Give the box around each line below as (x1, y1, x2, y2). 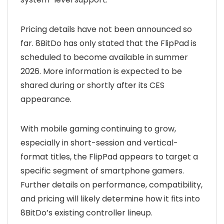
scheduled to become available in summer (20, 51, 188, 63)
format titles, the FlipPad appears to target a (20, 151, 198, 162)
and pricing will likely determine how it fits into (20, 193, 200, 204)
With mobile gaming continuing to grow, (20, 123, 176, 134)
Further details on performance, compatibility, (20, 179, 202, 190)
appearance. (20, 93, 71, 105)
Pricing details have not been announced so (20, 23, 192, 35)
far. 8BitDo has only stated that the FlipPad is (20, 37, 196, 49)
